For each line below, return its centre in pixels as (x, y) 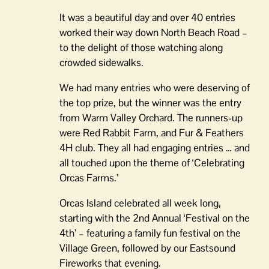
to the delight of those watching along (141, 48)
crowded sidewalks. (101, 63)
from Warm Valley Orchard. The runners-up (151, 118)
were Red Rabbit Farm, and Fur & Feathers (152, 133)
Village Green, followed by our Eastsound (147, 248)
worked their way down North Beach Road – (153, 33)
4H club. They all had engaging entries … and (155, 148)
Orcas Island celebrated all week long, (140, 203)
